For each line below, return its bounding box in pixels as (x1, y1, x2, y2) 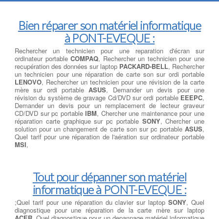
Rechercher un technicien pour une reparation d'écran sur (15, 46, 204, 56)
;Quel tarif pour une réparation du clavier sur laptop (15, 197, 169, 207)
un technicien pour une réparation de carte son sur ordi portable (15, 69, 204, 79)
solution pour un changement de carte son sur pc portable (15, 124, 185, 134)
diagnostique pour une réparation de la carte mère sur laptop (15, 205, 204, 215)
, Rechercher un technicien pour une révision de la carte (42, 77, 204, 87)
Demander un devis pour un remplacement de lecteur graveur (15, 101, 204, 110)
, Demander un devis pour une (106, 85, 205, 95)
